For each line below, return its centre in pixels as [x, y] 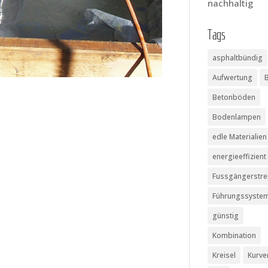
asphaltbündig [238, 58]
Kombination [234, 235]
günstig [226, 216]
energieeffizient [240, 156]
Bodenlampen [237, 117]
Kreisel [224, 255]
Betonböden [234, 97]
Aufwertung [233, 77]
